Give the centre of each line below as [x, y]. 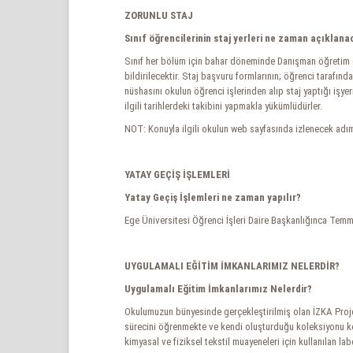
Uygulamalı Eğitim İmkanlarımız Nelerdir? [218, 289]
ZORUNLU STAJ [159, 15]
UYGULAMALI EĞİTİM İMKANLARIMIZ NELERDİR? [232, 266]
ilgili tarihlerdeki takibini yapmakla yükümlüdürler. [223, 106]
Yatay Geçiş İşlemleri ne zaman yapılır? [213, 197]
